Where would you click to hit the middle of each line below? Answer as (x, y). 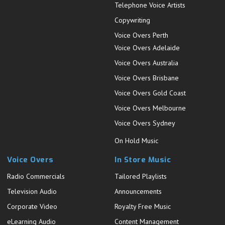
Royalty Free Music (143, 206)
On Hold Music (137, 141)
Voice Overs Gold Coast (150, 93)
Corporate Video (32, 206)
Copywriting (133, 20)
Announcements (138, 191)
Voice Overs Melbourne (150, 108)
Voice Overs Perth (142, 35)
